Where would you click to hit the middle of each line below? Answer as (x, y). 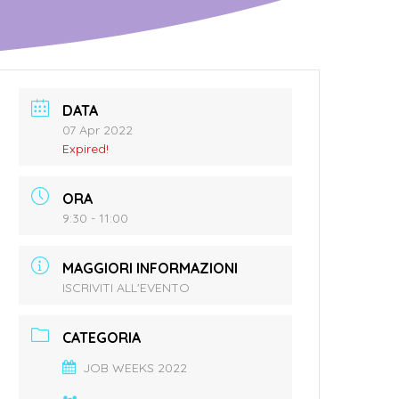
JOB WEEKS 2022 (135, 367)
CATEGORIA (102, 337)
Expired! (86, 148)
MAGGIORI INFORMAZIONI (151, 268)
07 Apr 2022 (98, 130)
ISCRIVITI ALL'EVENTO (126, 287)
